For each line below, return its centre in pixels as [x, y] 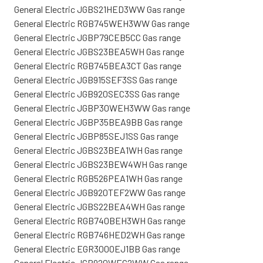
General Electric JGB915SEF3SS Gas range [96, 79]
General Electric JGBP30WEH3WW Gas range [102, 107]
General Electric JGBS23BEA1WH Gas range [98, 150]
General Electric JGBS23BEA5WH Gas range [99, 51]
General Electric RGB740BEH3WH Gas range [100, 220]
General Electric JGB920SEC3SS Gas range [97, 93]
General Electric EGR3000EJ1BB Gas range [97, 248]
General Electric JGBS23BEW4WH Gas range [101, 164]
